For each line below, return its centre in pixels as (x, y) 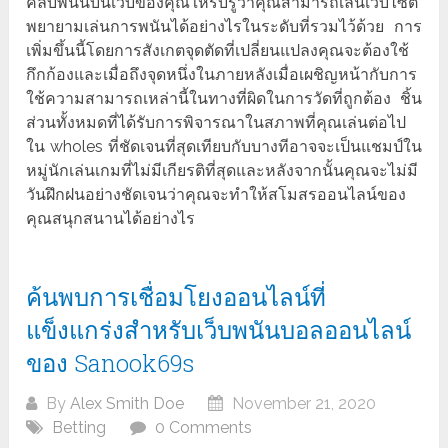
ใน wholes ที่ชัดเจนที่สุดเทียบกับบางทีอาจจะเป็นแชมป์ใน (224, 147)
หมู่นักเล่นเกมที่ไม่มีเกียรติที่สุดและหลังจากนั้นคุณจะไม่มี (222, 171)
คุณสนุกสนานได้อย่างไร (111, 219)
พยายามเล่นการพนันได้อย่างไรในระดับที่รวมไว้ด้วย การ (224, 27)
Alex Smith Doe (127, 404)
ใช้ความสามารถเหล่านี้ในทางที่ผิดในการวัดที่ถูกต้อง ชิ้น (224, 99)
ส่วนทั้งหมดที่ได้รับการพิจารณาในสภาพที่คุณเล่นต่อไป (216, 123)
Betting (79, 428)
